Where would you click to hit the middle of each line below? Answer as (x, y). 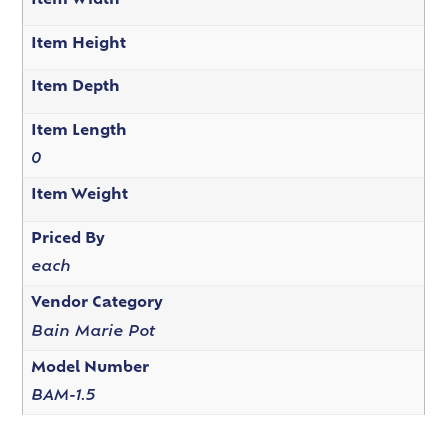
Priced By (67, 239)
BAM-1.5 (62, 397)
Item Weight (79, 196)
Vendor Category (96, 304)
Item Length (78, 131)
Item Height (78, 44)
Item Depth (75, 88)
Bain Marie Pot (92, 332)
